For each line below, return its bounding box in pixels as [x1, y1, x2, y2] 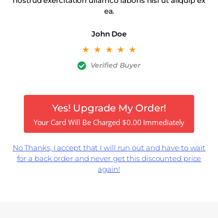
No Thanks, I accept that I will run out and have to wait [12, 143, 206, 153]
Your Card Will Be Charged [33, 117, 123, 127]
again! [98, 164, 120, 174]
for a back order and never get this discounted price [17, 154, 201, 163]
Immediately [141, 117, 185, 127]
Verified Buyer [91, 61, 141, 70]
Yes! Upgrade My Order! [52, 102, 166, 114]
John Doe [91, 29, 127, 39]
